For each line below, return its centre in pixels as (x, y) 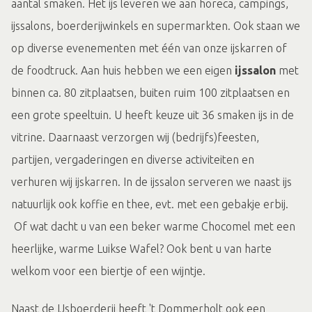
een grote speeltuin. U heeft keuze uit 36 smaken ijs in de (153, 115)
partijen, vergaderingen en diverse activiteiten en (133, 160)
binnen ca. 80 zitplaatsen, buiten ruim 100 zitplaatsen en (150, 93)
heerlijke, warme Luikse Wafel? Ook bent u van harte (141, 249)
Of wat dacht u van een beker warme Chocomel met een (153, 227)
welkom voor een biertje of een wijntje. (108, 271)
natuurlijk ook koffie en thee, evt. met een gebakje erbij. (150, 204)
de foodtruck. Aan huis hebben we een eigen (123, 71)
